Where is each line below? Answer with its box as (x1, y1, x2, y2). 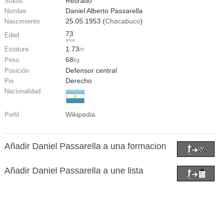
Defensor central (66, 66, 117, 74)
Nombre (4, 7, 26, 15)
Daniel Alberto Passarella (66, 7, 143, 15)
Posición (4, 66, 29, 74)
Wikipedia (66, 110, 96, 118)
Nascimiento (4, 18, 40, 25)
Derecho (66, 76, 92, 85)
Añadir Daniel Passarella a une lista (4, 166, 143, 176)
